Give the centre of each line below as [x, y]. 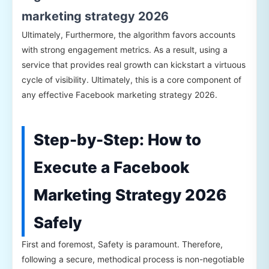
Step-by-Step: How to [117, 139]
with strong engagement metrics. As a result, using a [125, 49]
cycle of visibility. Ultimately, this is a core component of [131, 79]
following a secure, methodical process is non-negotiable [133, 259]
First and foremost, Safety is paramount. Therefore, [122, 244]
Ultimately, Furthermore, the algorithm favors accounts [128, 34]
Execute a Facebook [111, 167]
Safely [58, 222]
